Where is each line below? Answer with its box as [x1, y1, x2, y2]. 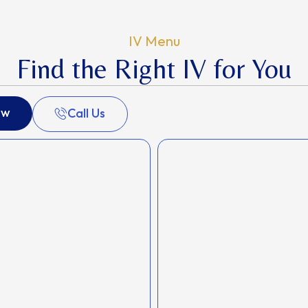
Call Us [67, 104, 105, 121]
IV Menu [128, 32, 180, 50]
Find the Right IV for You [16, 52, 291, 85]
